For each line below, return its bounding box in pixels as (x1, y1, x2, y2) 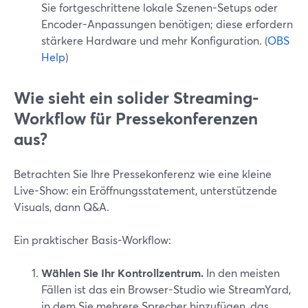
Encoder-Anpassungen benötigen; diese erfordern (41, 16, 293, 31)
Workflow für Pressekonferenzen (14, 107, 258, 129)
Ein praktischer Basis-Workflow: (14, 232, 171, 247)
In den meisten (203, 265, 280, 280)
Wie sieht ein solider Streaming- (14, 87, 259, 109)
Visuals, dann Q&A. (14, 199, 109, 214)
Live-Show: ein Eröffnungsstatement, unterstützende (14, 183, 277, 197)
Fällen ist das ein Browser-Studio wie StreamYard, (41, 282, 291, 296)
